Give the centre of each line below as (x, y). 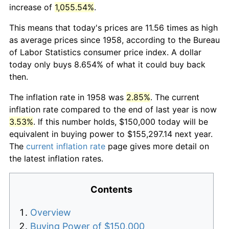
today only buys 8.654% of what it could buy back (107, 64)
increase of (32, 7)
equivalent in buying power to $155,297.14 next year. (111, 134)
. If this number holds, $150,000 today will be (121, 121)
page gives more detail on (157, 146)
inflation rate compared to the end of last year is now (113, 109)
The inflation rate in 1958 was (68, 97)
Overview (51, 212)
